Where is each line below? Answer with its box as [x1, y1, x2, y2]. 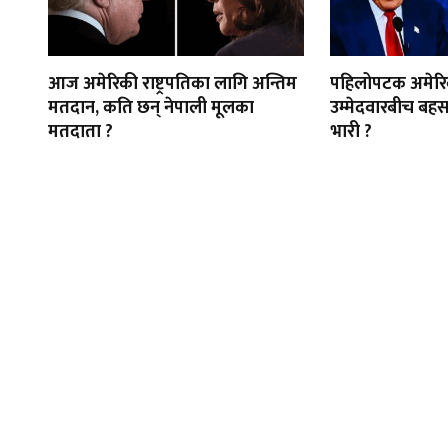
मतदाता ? [48, 117, 113, 147]
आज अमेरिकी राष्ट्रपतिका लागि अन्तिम [48, 69, 297, 99]
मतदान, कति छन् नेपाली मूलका [48, 93, 254, 123]
